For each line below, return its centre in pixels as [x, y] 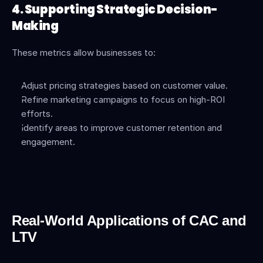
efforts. [37, 114]
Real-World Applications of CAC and [129, 220]
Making [35, 26]
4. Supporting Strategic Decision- [115, 9]
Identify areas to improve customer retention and [122, 128]
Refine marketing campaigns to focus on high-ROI [123, 100]
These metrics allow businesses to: [84, 53]
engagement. [48, 142]
